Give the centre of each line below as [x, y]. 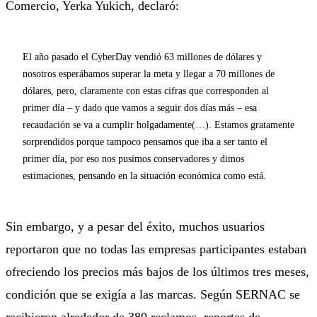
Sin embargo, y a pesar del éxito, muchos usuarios [135, 226]
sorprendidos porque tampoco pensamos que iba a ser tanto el [145, 141]
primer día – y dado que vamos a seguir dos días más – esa [140, 107]
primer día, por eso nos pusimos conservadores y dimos [133, 158]
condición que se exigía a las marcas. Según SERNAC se [153, 294]
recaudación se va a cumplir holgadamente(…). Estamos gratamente [158, 124]
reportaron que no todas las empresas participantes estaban [156, 249]
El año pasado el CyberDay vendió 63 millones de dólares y [142, 56]
